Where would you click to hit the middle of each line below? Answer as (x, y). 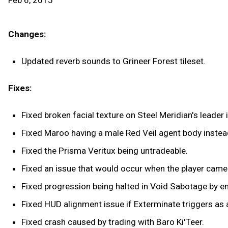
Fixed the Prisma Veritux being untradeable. (104, 150)
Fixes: (20, 88)
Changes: (27, 34)
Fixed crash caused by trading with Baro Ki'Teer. (112, 222)
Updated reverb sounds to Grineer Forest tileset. (113, 61)
